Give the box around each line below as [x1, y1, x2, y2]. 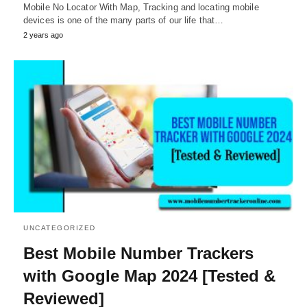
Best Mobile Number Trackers [23, 243, 254, 262]
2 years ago [23, 31, 63, 40]
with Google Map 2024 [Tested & [23, 266, 275, 285]
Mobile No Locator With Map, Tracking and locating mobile [23, 2, 259, 13]
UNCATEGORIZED [23, 223, 96, 232]
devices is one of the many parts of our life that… [23, 15, 224, 26]
